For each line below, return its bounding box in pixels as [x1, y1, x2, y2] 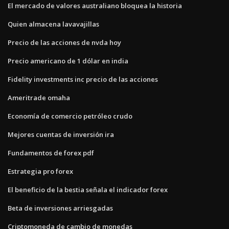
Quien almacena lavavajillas [8, 19, 99, 29]
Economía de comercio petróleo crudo [8, 111, 132, 121]
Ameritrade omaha [8, 93, 70, 102]
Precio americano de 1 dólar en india [8, 56, 128, 65]
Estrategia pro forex [8, 166, 73, 176]
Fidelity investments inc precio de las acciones [8, 74, 158, 84]
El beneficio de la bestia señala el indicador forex [8, 185, 168, 194]
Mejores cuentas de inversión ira [8, 129, 114, 139]
